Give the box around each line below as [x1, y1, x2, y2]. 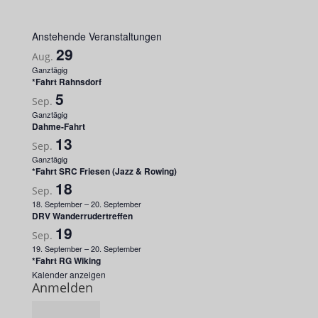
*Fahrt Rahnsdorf [31, 75, 102, 88]
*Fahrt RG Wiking [31, 253, 101, 267]
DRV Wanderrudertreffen [31, 209, 133, 222]
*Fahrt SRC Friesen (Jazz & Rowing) [31, 164, 177, 177]
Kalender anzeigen [31, 268, 106, 280]
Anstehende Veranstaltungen [31, 28, 162, 43]
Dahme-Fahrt [31, 119, 85, 133]
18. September [31, 197, 82, 209]
